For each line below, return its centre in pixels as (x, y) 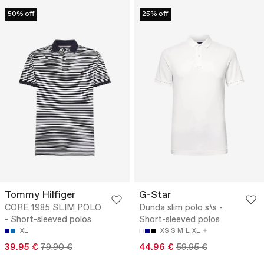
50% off (21, 14)
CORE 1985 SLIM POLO (53, 208)
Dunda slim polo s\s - (181, 208)
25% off (155, 14)
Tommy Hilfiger (40, 196)
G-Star (155, 196)
